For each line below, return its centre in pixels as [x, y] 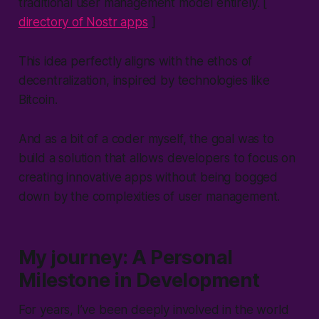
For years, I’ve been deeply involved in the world [153, 309]
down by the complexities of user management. [149, 196]
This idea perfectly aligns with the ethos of [135, 61]
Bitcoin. [40, 99]
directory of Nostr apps [83, 22]
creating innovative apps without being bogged [148, 177]
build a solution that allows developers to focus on [157, 158]
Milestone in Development [139, 280]
